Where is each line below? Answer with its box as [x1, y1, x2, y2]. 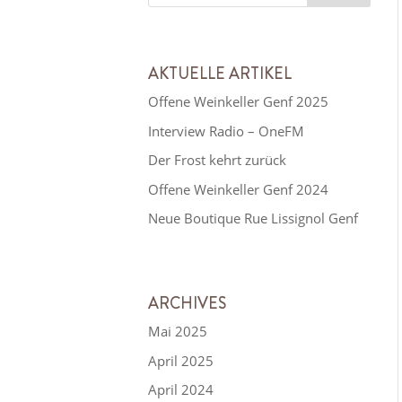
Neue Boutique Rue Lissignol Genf [148, 209, 359, 228]
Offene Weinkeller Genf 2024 [148, 179, 329, 198]
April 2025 [148, 351, 214, 370]
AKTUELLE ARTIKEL [148, 62, 293, 86]
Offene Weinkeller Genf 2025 [148, 92, 329, 111]
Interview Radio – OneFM [148, 121, 305, 140]
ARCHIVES [148, 292, 227, 316]
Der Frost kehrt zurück [148, 151, 287, 170]
